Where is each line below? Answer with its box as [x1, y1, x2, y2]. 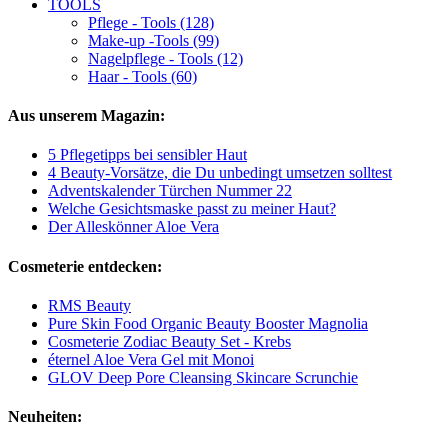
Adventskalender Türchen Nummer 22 [48, 182, 292, 200]
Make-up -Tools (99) [88, 31, 219, 49]
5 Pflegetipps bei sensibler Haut [48, 146, 247, 164]
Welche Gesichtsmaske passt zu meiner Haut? [48, 200, 336, 218]
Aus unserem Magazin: [8, 106, 165, 124]
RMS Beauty [48, 296, 131, 314]
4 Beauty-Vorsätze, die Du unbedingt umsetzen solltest [48, 164, 392, 182]
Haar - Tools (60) [88, 67, 197, 85]
